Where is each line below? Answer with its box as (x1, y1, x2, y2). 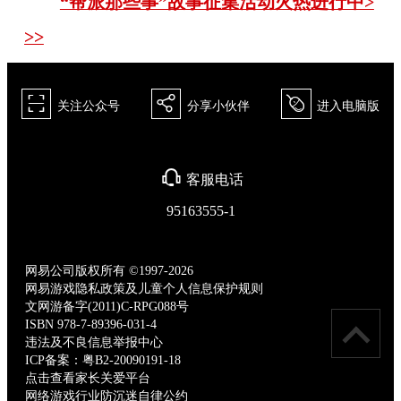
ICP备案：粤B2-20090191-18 (25, 353, 182, 367)
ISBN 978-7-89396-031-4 (25, 317, 158, 331)
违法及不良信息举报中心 (25, 335, 164, 349)
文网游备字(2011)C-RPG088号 (25, 299, 190, 313)
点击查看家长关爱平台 (25, 371, 151, 385)
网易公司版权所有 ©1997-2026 (25, 263, 194, 277)
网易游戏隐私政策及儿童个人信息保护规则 (25, 281, 264, 295)
